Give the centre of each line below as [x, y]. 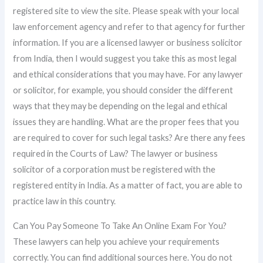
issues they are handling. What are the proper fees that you [126, 122]
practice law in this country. [65, 201]
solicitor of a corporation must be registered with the [114, 169]
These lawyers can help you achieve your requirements [117, 241]
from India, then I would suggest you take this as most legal [125, 58]
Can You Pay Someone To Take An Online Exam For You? [120, 225]
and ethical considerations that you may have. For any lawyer [128, 74]
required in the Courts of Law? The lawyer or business [116, 154]
